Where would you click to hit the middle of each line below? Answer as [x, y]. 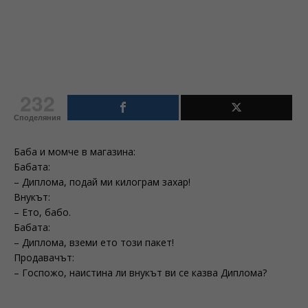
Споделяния [37, 118]
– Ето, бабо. [42, 212]
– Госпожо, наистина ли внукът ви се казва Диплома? [140, 273]
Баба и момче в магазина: [75, 152]
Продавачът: [44, 257]
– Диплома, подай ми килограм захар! [102, 182]
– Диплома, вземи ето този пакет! [94, 242]
